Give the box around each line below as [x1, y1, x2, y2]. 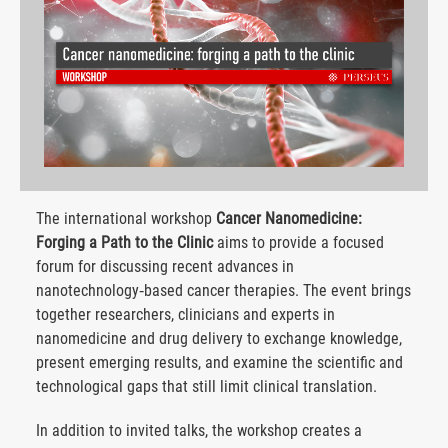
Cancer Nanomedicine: [216, 208, 362, 228]
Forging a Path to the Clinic [36, 232, 217, 252]
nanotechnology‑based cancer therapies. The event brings [36, 280, 411, 300]
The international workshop [36, 208, 216, 228]
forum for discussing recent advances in [36, 256, 294, 276]
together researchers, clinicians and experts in [36, 304, 335, 324]
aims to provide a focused [217, 232, 384, 252]
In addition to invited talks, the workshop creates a [36, 420, 362, 440]
